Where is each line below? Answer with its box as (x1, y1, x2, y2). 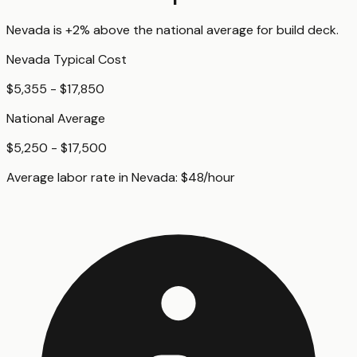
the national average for (130, 21, 277, 38)
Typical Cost (50, 50, 127, 68)
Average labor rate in (6, 168, 131, 186)
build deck (277, 21, 336, 38)
